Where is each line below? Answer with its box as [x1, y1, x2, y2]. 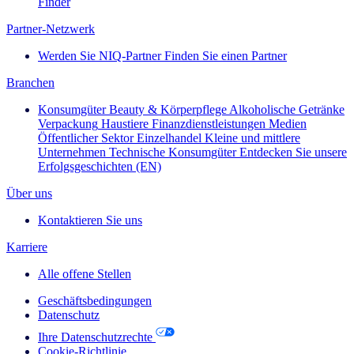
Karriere [6, 240, 47, 254]
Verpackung [38, 117, 98, 131]
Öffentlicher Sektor [38, 131, 134, 145]
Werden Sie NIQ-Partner [38, 49, 161, 63]
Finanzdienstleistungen [152, 117, 265, 131]
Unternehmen [38, 145, 106, 160]
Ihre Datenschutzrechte [38, 330, 156, 345]
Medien [269, 117, 307, 131]
